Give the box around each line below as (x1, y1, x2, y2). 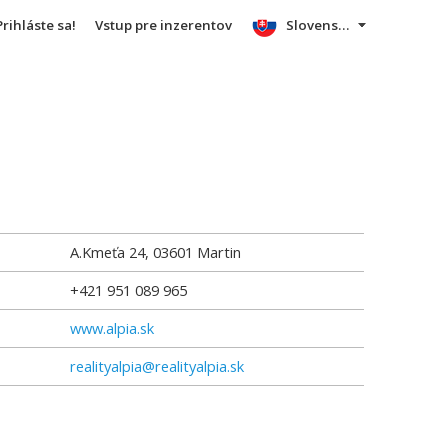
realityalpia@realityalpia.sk (70, 356, 244, 376)
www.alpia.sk (70, 318, 154, 338)
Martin (197, 242, 241, 262)
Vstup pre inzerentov (94, 16, 232, 34)
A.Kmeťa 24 (70, 242, 145, 262)
